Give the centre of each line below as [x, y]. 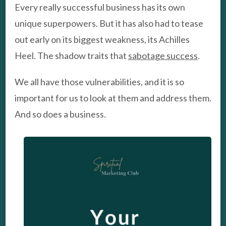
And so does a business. [60, 114]
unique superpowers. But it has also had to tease [109, 23]
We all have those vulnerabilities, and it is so [99, 82]
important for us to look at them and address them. [113, 98]
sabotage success [163, 56]
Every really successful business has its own [100, 7]
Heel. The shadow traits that [71, 56]
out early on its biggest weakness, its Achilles [102, 40]
